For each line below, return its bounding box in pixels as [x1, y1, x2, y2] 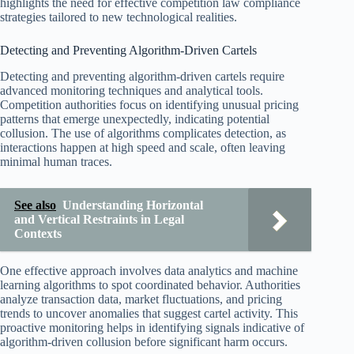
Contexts [14, 227, 62, 241]
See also [14, 198, 56, 213]
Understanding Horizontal [62, 198, 203, 213]
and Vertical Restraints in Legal [14, 213, 184, 227]
